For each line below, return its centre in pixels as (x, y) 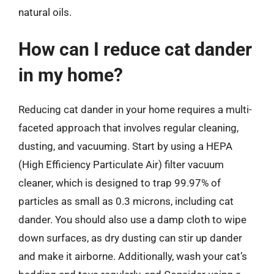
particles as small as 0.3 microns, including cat (126, 201)
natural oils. (45, 12)
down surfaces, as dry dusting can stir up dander (130, 238)
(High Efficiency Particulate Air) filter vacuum (121, 165)
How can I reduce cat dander (135, 49)
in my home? (71, 75)
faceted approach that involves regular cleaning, (128, 128)
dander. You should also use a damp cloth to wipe (132, 220)
